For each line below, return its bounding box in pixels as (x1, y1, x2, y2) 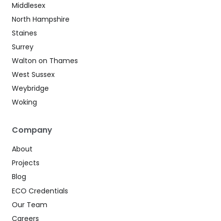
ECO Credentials (12, 185, 68, 196)
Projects (12, 158, 39, 168)
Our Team (12, 199, 47, 210)
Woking (12, 97, 37, 108)
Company (12, 124, 52, 136)
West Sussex (12, 70, 55, 80)
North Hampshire (12, 14, 70, 24)
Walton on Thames (12, 56, 78, 66)
